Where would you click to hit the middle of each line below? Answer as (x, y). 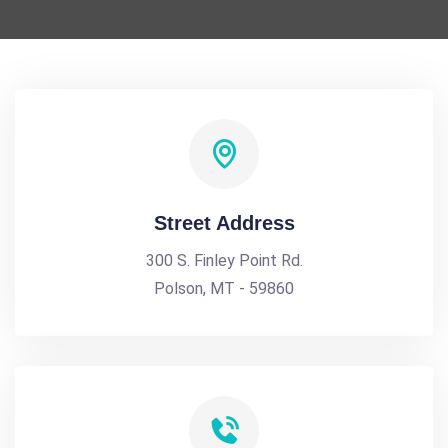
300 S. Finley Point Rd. (224, 260)
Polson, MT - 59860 (224, 288)
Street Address (224, 223)
